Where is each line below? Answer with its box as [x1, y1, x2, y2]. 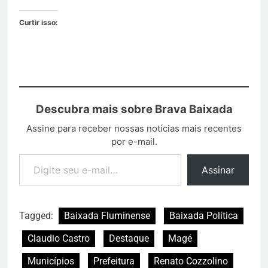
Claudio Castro [28, 233, 90, 245]
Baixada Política [169, 210, 238, 222]
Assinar [202, 164, 234, 176]
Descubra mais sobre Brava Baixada [35, 102, 233, 117]
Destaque [109, 233, 149, 245]
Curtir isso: [19, 18, 58, 28]
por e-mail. [111, 136, 157, 148]
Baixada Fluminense [64, 210, 150, 222]
